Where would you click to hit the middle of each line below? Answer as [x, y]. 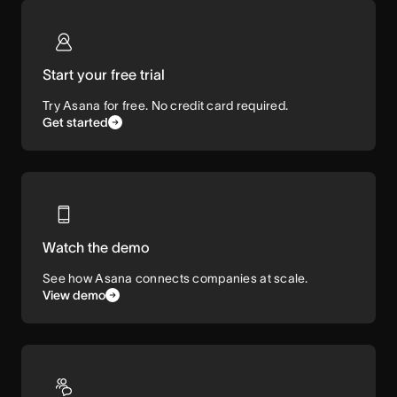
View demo [74, 295]
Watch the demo [96, 247]
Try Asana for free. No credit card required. [166, 105]
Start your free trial [104, 74]
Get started [75, 122]
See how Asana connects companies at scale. [175, 278]
